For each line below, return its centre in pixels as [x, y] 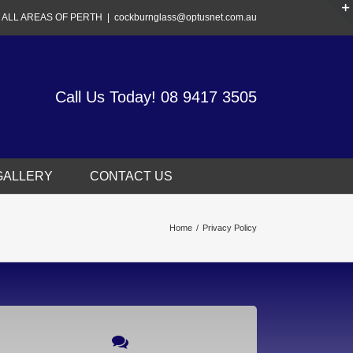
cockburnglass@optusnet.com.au [186, 17]
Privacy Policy [230, 228]
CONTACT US [131, 176]
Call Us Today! [108, 97]
